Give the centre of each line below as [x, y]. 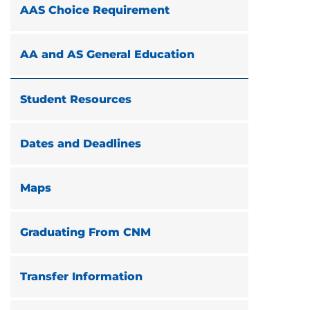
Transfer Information [81, 276]
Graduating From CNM [85, 232]
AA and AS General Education [107, 54]
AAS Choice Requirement [95, 10]
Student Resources [76, 99]
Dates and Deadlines [81, 144]
